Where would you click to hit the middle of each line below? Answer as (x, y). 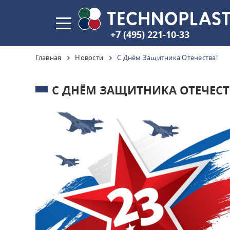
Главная (48, 57)
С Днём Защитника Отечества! (167, 57)
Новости (89, 57)
